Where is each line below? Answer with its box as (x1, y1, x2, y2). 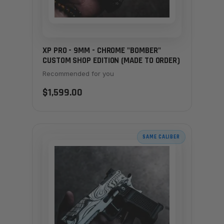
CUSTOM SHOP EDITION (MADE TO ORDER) (42, 54, 180, 66)
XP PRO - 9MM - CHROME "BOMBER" (42, 44, 161, 56)
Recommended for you (42, 69, 114, 77)
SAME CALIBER (142, 133, 180, 140)
